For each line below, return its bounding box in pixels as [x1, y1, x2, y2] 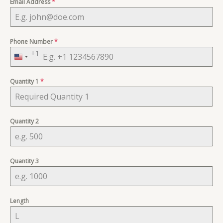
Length [10, 197, 29, 206]
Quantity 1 [10, 77, 40, 86]
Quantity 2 [10, 117, 39, 126]
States [18, 66, 40, 76]
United [18, 54, 41, 65]
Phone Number [10, 37, 54, 46]
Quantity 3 [10, 157, 39, 166]
